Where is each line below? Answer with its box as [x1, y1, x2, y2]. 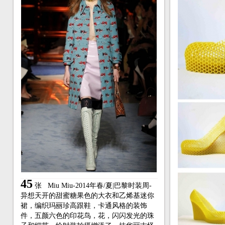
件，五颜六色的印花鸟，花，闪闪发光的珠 [20, 212, 154, 219]
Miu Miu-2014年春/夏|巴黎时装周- [47, 182, 152, 189]
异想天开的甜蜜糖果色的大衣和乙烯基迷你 [20, 192, 154, 199]
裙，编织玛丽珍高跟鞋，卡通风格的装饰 [20, 202, 147, 209]
